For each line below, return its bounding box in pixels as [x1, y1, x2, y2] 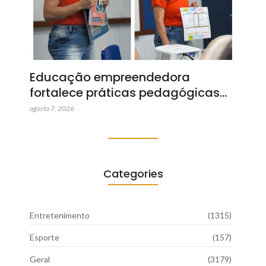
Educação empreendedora [30, 68, 190, 85]
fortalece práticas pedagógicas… [30, 84, 227, 101]
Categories [103, 166, 163, 181]
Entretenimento [30, 210, 90, 220]
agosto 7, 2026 [30, 103, 74, 113]
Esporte [30, 232, 59, 242]
